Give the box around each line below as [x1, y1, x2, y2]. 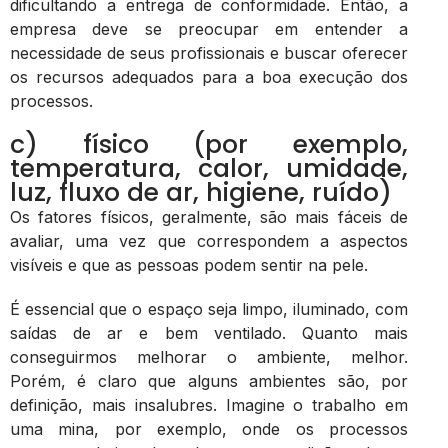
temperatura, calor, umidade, [10, 150, 408, 186]
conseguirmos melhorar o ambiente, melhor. [10, 346, 408, 367]
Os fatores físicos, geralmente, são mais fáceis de [10, 206, 408, 227]
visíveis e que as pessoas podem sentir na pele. [10, 254, 368, 275]
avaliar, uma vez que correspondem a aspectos [10, 230, 408, 251]
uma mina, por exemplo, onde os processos [10, 418, 408, 439]
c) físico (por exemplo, [10, 126, 408, 162]
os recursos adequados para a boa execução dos [10, 66, 408, 87]
